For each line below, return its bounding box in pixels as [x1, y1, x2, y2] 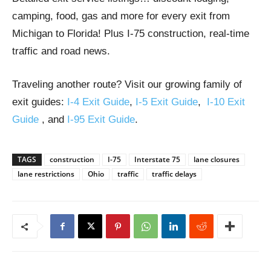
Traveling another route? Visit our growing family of [12, 79, 242, 91]
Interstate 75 [134, 154, 180, 165]
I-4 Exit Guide [67, 96, 129, 108]
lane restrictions [18, 169, 74, 180]
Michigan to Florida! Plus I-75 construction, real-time [12, 28, 249, 40]
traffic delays [152, 169, 197, 180]
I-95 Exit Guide [67, 114, 135, 126]
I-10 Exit [207, 96, 245, 108]
